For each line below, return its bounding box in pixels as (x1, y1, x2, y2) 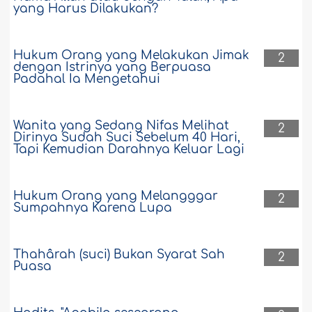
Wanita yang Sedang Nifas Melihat (13, 119, 230, 133)
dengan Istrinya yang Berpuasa (13, 61, 212, 75)
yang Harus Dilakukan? (13, 2, 159, 16)
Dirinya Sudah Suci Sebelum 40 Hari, (13, 131, 241, 145)
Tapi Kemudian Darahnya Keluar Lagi (13, 143, 245, 157)
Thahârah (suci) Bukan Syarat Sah (13, 248, 226, 262)
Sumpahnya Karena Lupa (13, 201, 173, 215)
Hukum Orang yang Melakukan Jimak (13, 49, 250, 63)
